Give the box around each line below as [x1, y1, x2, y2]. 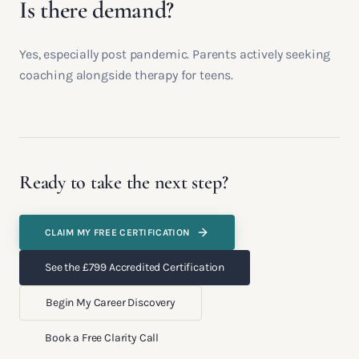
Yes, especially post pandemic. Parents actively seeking [19, 46, 331, 62]
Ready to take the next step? [19, 171, 228, 194]
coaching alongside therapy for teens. [19, 67, 234, 83]
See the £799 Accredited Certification [45, 260, 225, 274]
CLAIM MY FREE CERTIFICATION [45, 227, 191, 238]
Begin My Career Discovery [46, 296, 175, 309]
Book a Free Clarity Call [45, 331, 159, 345]
